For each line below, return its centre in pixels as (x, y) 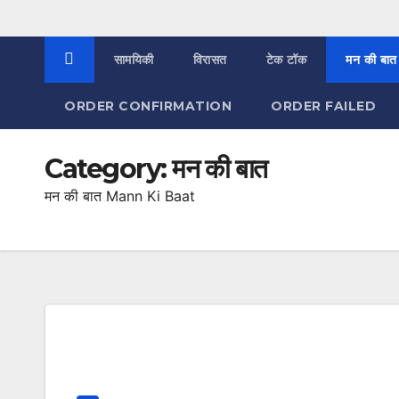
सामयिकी (134, 60)
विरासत (210, 60)
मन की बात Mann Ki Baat (120, 196)
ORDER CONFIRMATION (148, 106)
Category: (108, 169)
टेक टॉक (286, 60)
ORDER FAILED (323, 106)
